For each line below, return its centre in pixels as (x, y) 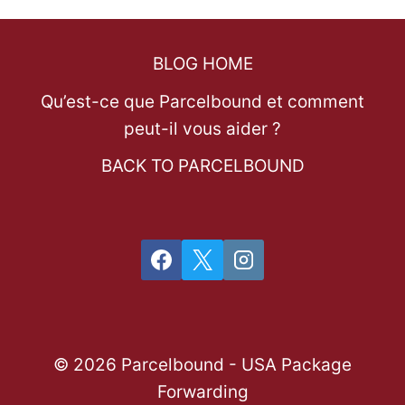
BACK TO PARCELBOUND (202, 166)
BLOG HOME (202, 64)
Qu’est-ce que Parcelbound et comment (202, 101)
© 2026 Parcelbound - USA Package (202, 365)
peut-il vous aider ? (202, 128)
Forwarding (202, 392)
